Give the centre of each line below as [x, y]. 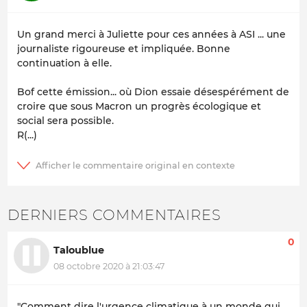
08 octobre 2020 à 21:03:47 [109, 267]
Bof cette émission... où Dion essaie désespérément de [153, 92]
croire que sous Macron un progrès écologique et [139, 107]
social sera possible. [68, 121]
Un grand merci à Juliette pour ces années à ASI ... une [151, 35]
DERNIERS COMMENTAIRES [114, 215]
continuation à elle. [64, 63]
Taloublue [79, 250]
